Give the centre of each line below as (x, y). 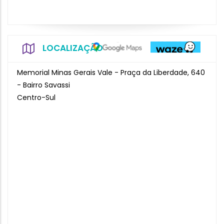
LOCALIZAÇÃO (73, 48)
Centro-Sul (36, 97)
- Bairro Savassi (43, 85)
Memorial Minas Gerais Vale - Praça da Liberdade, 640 (111, 72)
